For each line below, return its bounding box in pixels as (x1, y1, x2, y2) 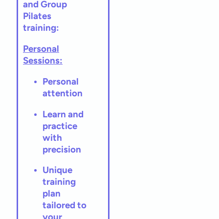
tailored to (43, 199, 87, 211)
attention (43, 87, 83, 99)
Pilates (23, 10, 51, 22)
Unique (43, 164, 72, 176)
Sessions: (23, 55, 63, 66)
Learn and (43, 108, 84, 120)
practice (43, 120, 77, 131)
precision (43, 143, 81, 155)
